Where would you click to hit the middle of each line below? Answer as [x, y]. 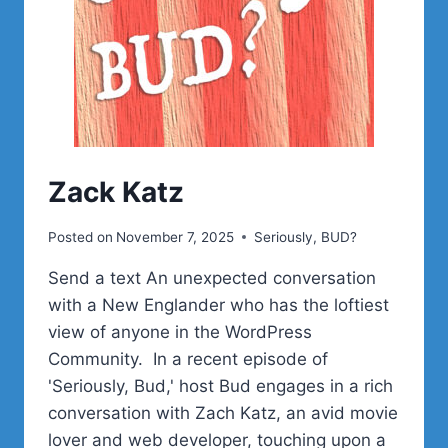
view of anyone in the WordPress [180, 331]
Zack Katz [116, 192]
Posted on [80, 236]
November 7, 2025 [175, 236]
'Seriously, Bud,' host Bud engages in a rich [220, 385]
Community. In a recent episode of [188, 358]
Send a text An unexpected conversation [212, 277]
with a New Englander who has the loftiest [218, 304]
